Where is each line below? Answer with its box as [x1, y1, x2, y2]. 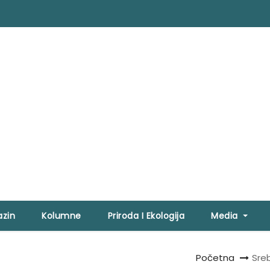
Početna [196, 251, 234, 265]
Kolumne [42, 210, 81, 222]
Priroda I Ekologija [107, 210, 185, 222]
